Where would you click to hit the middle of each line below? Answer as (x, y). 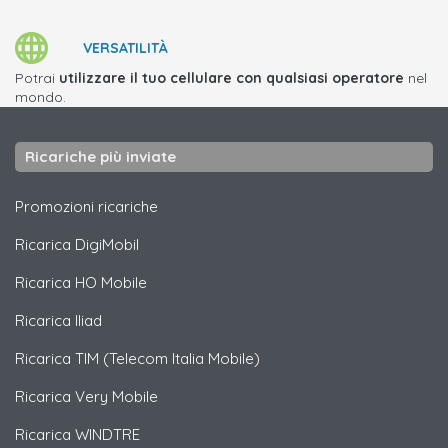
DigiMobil (107, 244)
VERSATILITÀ (125, 48)
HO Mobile (111, 282)
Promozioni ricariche (86, 206)
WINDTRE (107, 434)
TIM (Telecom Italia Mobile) (167, 358)
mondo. (40, 97)
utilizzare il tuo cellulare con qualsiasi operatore (231, 78)
